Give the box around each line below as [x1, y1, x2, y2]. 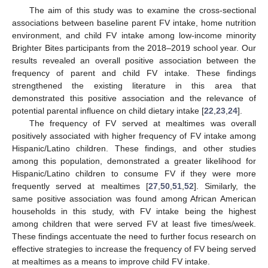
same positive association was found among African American [12, 193, 256, 203]
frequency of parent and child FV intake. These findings [12, 68, 256, 78]
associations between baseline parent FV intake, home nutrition [12, 17, 256, 28]
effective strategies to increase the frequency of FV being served [12, 243, 256, 254]
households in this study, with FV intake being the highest [12, 206, 256, 216]
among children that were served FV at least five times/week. [12, 218, 256, 229]
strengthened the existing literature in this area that [12, 80, 256, 90]
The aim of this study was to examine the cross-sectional [29, 5, 256, 15]
